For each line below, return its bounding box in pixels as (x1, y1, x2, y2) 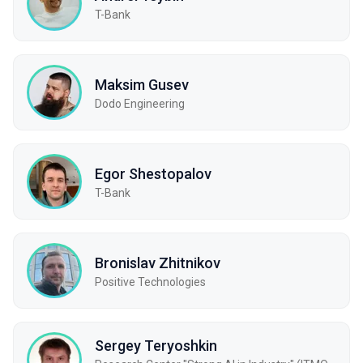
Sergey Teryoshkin (95, 336, 217, 354)
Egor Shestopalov (95, 164, 211, 182)
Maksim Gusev (95, 75, 189, 93)
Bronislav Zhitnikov (95, 254, 220, 271)
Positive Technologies (95, 275, 206, 288)
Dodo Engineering (95, 96, 185, 110)
